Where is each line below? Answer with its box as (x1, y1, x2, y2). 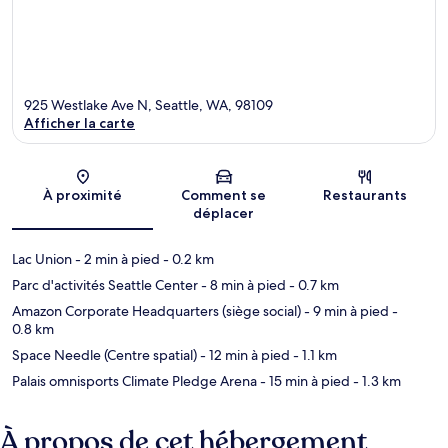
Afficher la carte (24, 114, 135, 133)
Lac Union (12, 250, 72, 269)
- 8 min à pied (198, 276, 286, 295)
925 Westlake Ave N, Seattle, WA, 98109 (24, 96, 273, 115)
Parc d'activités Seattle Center (12, 276, 198, 295)
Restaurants (323, 186, 408, 205)
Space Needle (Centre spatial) (12, 346, 197, 365)
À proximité (43, 186, 123, 205)
